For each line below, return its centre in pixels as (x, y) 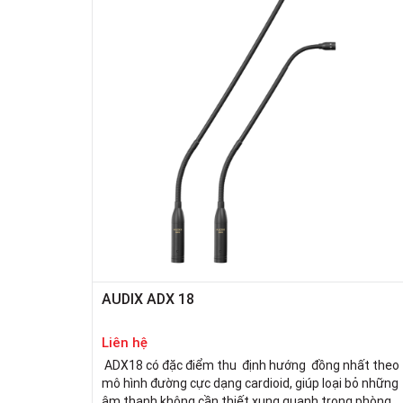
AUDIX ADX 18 (148, 299)
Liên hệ (125, 343)
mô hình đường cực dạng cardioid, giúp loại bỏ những (250, 384)
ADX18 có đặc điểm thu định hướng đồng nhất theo (251, 366)
